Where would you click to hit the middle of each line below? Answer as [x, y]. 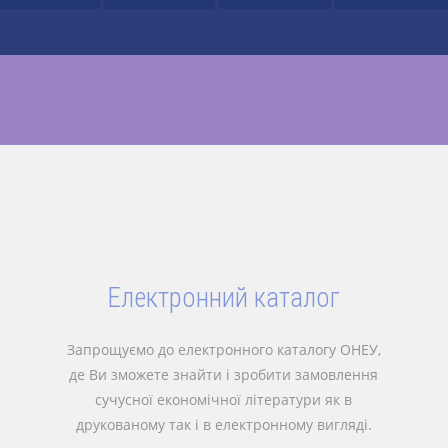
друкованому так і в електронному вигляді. [223, 424]
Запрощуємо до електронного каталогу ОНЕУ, [223, 349]
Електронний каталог [224, 298]
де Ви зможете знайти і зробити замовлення [224, 374]
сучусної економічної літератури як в [224, 399]
